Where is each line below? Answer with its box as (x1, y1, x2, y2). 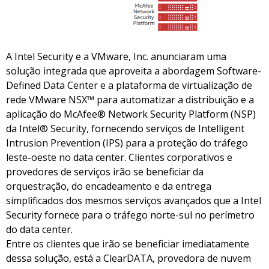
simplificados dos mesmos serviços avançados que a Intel (6, 194, 261, 208)
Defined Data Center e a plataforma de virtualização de (6, 79, 252, 92)
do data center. (6, 223, 73, 237)
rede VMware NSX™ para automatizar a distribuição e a (6, 93, 254, 107)
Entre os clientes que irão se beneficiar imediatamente (6, 237, 249, 251)
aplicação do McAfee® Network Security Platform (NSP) (6, 107, 256, 121)
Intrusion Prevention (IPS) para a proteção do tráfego (6, 136, 248, 150)
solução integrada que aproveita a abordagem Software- (6, 64, 261, 78)
